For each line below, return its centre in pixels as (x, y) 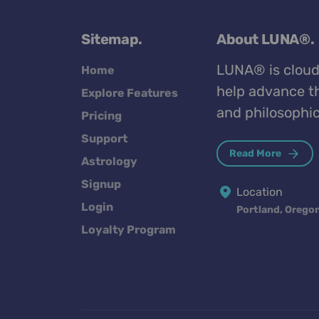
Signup (101, 184)
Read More (256, 153)
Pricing (101, 116)
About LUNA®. (266, 40)
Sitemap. (112, 40)
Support (104, 139)
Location (260, 192)
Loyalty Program (129, 230)
